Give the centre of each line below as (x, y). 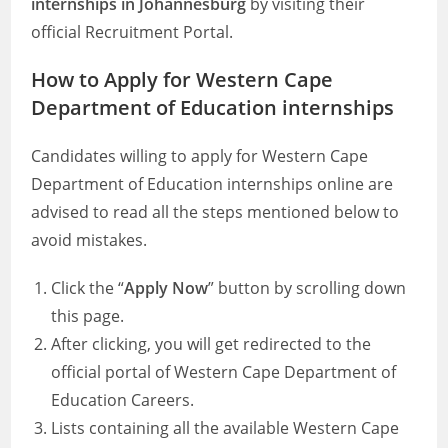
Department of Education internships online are (212, 184)
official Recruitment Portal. (132, 32)
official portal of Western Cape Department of (224, 372)
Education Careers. (123, 400)
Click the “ (88, 288)
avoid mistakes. (89, 240)
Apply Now (166, 288)
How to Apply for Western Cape (182, 79)
